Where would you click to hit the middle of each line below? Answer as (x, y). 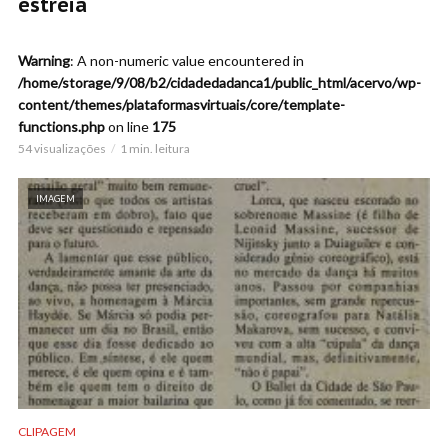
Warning (44, 60)
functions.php (61, 126)
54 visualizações (62, 148)
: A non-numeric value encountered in (187, 60)
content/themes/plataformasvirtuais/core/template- (181, 104)
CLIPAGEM (47, 431)
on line (128, 126)
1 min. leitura (155, 148)
